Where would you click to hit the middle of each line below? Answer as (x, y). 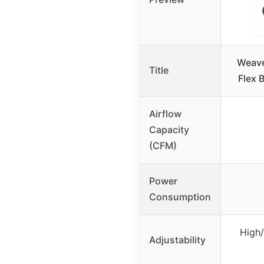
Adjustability (177, 240)
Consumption (180, 197)
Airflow (165, 113)
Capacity (169, 129)
